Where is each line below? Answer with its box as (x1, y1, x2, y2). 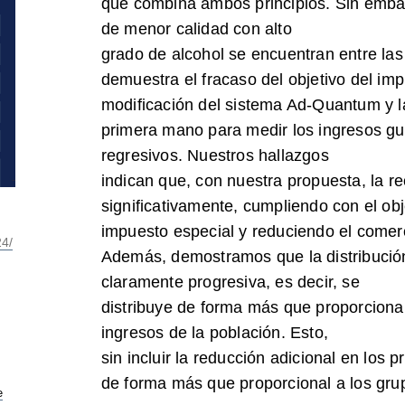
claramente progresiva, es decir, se (100, 273, 360, 292)
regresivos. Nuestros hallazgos (100, 146, 329, 165)
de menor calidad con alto (100, 20, 292, 39)
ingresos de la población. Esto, (100, 324, 329, 343)
